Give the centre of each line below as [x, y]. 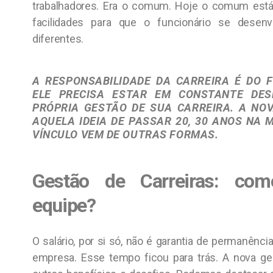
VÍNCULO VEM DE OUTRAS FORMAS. [127, 134]
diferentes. [58, 39]
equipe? [64, 205]
